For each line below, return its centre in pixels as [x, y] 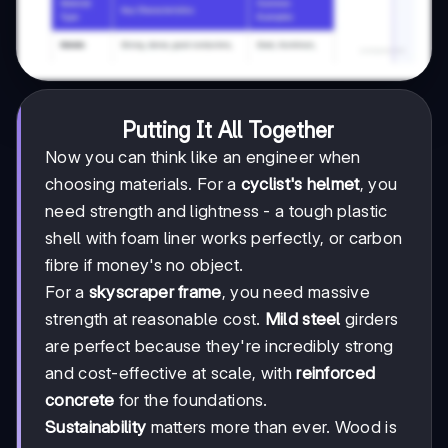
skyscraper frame [155, 292]
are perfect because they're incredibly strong [219, 346]
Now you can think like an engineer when [203, 157]
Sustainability [96, 427]
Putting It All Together [228, 130]
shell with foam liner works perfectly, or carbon [224, 238]
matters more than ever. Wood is [271, 427]
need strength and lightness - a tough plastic [216, 211]
